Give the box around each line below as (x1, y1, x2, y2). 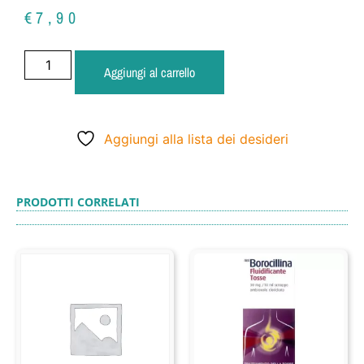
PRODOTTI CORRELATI (16, 193, 140, 210)
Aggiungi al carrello (104, 63, 196, 81)
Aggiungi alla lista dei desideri (104, 130, 288, 147)
